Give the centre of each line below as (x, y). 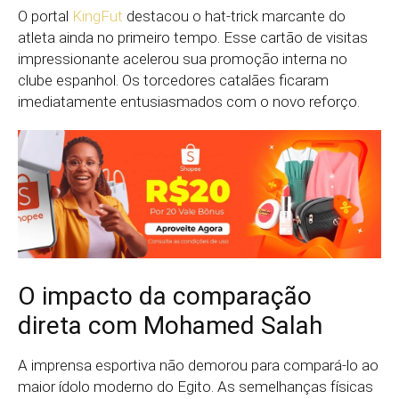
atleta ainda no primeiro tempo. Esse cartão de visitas (193, 37)
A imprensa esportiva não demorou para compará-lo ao (198, 366)
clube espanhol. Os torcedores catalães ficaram (173, 80)
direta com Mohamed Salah (170, 326)
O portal (45, 16)
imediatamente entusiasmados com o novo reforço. (189, 101)
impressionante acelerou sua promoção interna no (183, 58)
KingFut (98, 16)
